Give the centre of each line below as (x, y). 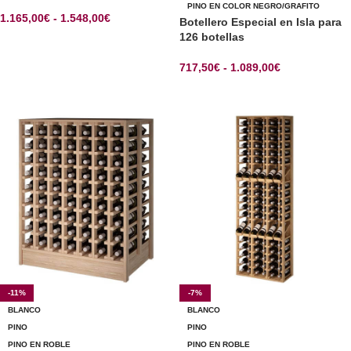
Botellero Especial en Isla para (261, 22)
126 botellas (212, 37)
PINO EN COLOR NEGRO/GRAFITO (253, 6)
